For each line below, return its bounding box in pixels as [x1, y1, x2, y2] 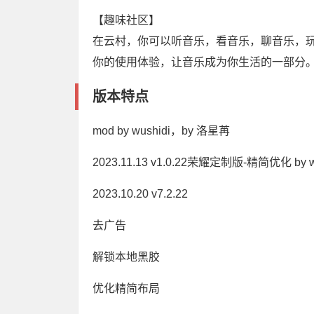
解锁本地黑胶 [93, 250, 160, 263]
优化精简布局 [93, 282, 160, 294]
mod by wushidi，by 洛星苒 [93, 124, 230, 137]
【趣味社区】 [93, 13, 160, 26]
